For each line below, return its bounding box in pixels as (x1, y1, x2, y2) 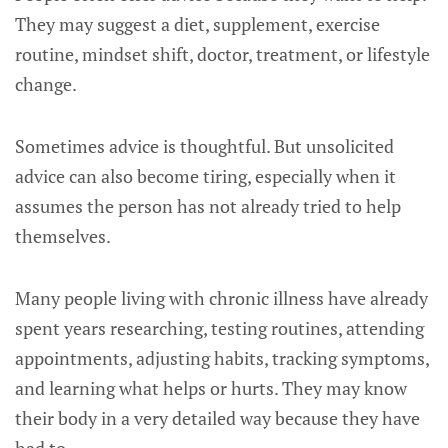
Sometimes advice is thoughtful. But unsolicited (15, 134, 394, 158)
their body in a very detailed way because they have (15, 406, 420, 430)
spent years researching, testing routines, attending (15, 316, 424, 340)
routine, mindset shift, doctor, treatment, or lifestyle (15, 42, 430, 66)
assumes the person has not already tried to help (15, 194, 401, 218)
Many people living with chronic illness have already (15, 286, 428, 310)
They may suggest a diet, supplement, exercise (15, 12, 380, 36)
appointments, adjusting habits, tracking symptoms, (15, 346, 429, 370)
